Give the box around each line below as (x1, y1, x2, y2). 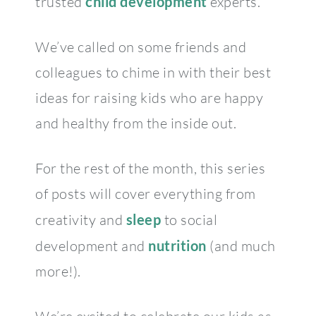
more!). (35, 262, 81, 280)
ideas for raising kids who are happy (35, 88, 263, 107)
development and (35, 236, 148, 255)
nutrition (148, 236, 207, 254)
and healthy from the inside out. (35, 114, 236, 132)
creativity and (35, 210, 126, 229)
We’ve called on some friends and (35, 37, 246, 56)
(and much (206, 236, 276, 255)
